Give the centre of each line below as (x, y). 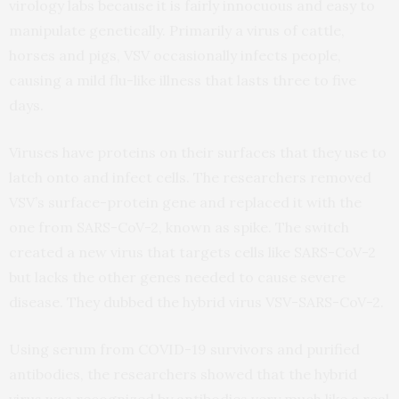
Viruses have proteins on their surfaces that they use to (198, 153)
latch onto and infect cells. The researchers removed (190, 178)
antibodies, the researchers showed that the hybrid (183, 375)
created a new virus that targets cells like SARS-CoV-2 (192, 252)
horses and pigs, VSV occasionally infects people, (175, 56)
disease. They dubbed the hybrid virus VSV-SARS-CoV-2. (196, 302)
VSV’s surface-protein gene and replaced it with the (185, 203)
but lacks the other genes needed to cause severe (177, 277)
